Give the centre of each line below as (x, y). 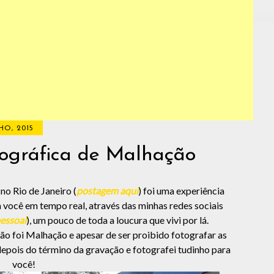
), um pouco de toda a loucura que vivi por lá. (117, 220)
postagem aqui (107, 191)
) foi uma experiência (181, 191)
